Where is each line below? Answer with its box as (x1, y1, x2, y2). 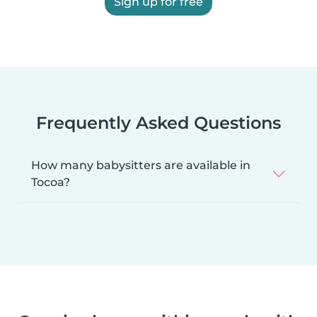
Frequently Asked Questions (36, 112, 281, 133)
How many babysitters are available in (31, 158, 250, 172)
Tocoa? (31, 175, 70, 189)
